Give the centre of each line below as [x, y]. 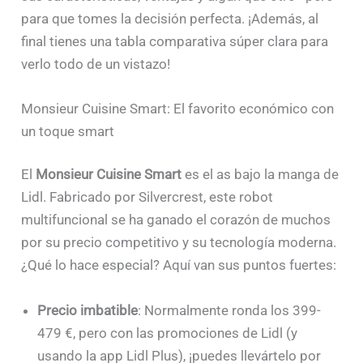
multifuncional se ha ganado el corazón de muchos [176, 220]
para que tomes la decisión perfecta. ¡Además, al [170, 18]
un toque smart [68, 131]
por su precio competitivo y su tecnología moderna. [179, 243]
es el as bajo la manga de [261, 175]
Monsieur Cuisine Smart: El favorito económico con [178, 108]
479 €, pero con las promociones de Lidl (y [168, 333]
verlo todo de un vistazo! [96, 64]
